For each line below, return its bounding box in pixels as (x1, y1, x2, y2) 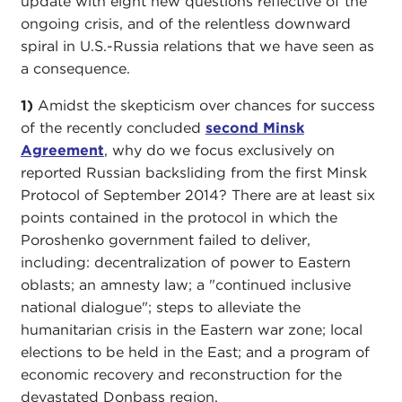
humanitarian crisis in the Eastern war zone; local (20, 321, 363, 339)
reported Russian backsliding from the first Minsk (20, 164, 367, 182)
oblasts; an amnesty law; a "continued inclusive (20, 276, 351, 294)
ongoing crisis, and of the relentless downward (20, 15, 351, 33)
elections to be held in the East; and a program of (20, 344, 370, 362)
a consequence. (20, 60, 130, 78)
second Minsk (205, 119, 304, 137)
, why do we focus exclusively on (103, 142, 335, 160)
